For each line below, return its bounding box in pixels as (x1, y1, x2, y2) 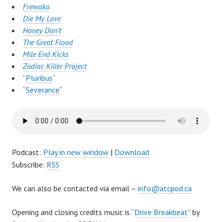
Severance (26, 85, 59, 95)
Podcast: (12, 147, 43, 158)
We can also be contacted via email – (12, 183, 138, 194)
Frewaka (23, 1, 50, 12)
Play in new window (43, 147, 109, 158)
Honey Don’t (23, 25, 61, 36)
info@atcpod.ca (138, 183, 192, 194)
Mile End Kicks (23, 49, 68, 59)
